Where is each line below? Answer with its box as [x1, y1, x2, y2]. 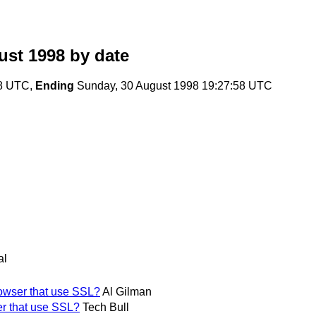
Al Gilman [102, 285, 152, 298]
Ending [35, 80, 74, 92]
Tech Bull [83, 300, 129, 313]
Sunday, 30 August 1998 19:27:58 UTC [74, 80, 272, 92]
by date [65, 46, 129, 66]
